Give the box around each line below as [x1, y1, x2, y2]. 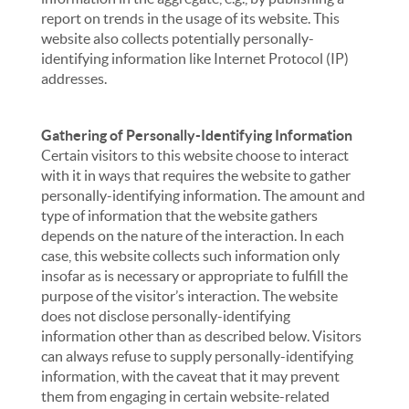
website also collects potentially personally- [41, 30, 315, 47]
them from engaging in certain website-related [41, 388, 330, 404]
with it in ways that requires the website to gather [41, 167, 351, 184]
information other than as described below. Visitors [41, 328, 362, 344]
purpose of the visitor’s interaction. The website [41, 288, 339, 304]
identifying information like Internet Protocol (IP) [41, 50, 350, 67]
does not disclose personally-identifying [41, 308, 291, 324]
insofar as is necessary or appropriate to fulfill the [41, 267, 349, 284]
